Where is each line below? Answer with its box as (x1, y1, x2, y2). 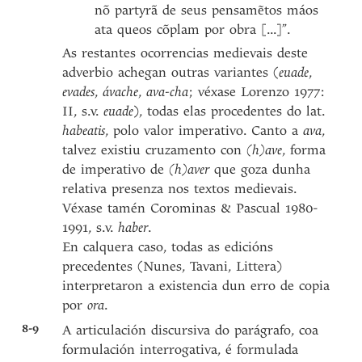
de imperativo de (62, 162, 170, 177)
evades (62, 84, 95, 99)
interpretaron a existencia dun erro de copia (62, 278, 330, 293)
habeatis (62, 123, 106, 138)
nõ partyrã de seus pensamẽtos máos (95, 2, 319, 18)
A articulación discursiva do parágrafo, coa (62, 322, 319, 338)
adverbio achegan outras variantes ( (62, 65, 280, 80)
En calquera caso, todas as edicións (62, 239, 274, 255)
